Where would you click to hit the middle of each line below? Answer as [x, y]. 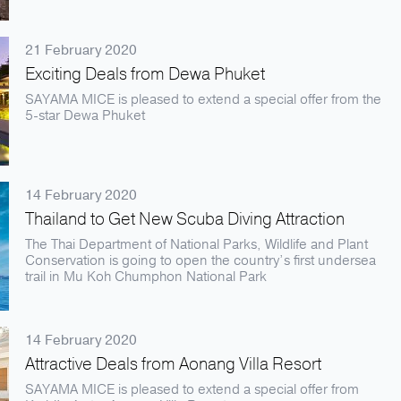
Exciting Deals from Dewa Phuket [145, 74]
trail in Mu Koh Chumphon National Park [146, 277]
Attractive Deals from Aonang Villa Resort [173, 364]
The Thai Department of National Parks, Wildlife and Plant [196, 244]
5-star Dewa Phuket [85, 115]
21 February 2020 [81, 50]
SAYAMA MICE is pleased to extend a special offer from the [203, 99]
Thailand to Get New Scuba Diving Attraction [185, 219]
